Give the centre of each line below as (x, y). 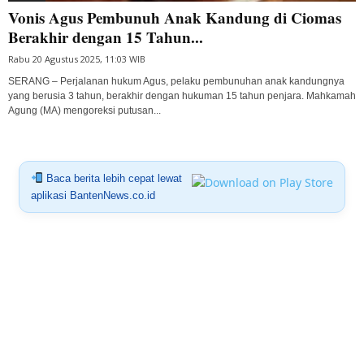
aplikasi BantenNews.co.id (93, 195)
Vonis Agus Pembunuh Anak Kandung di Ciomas (175, 17)
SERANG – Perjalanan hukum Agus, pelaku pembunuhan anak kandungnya (176, 81)
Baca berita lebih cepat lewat (112, 178)
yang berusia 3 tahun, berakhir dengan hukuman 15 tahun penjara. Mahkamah (182, 95)
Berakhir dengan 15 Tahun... (106, 37)
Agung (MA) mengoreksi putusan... (84, 110)
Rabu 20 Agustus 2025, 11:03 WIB (77, 58)
